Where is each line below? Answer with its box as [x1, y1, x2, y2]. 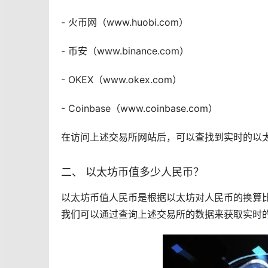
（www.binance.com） [87, 45, 189, 57]
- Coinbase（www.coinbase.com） [61, 102, 218, 115]
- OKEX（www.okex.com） [61, 74, 182, 86]
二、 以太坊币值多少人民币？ [61, 166, 204, 179]
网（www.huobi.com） [87, 16, 188, 29]
